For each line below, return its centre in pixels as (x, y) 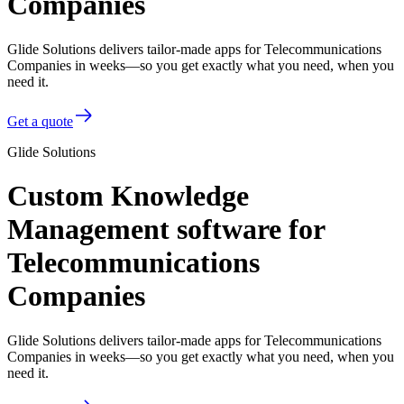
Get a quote (40, 121)
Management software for (166, 230)
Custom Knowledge (128, 196)
